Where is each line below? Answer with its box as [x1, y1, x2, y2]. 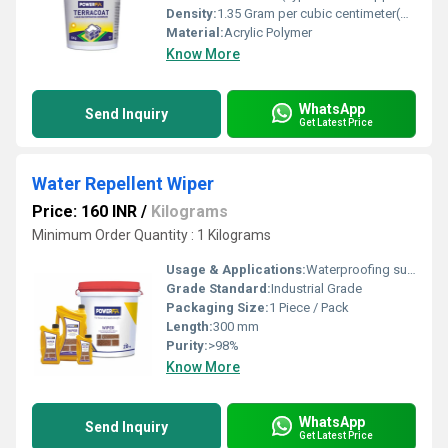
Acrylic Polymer [224, 25, 312, 40]
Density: [166, 6, 217, 21]
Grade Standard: [166, 281, 271, 296]
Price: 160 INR [32, 202, 137, 221]
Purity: [166, 338, 208, 353]
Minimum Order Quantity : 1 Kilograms [32, 227, 271, 243]
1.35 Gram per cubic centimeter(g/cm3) [217, 6, 400, 21]
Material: [166, 25, 224, 40]
